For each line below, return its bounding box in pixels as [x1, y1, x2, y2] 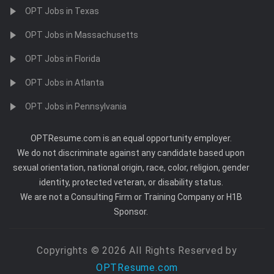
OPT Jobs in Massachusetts [25, 30, 138, 40]
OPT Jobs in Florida [25, 54, 100, 64]
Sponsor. [114, 207, 148, 217]
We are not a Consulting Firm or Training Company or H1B [20, 192, 242, 202]
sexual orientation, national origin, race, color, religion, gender [12, 163, 250, 172]
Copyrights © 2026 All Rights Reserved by [37, 245, 237, 256]
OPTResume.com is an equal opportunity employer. [30, 133, 232, 143]
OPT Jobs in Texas [25, 6, 99, 16]
